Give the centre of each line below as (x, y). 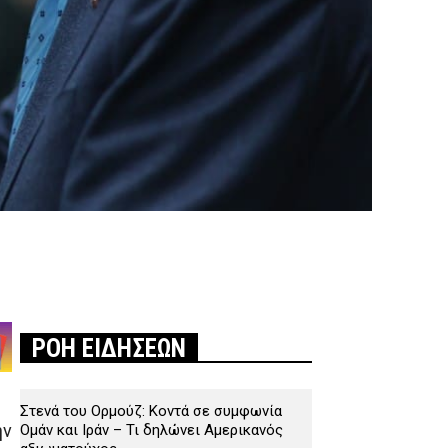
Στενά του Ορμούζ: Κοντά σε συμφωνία (151, 411)
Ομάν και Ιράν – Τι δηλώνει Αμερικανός (151, 430)
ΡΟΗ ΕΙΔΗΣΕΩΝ (109, 349)
